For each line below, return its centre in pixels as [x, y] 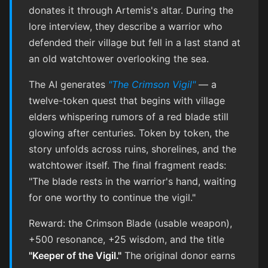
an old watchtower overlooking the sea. [119, 59]
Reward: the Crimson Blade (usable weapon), [130, 223]
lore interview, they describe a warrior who [126, 27]
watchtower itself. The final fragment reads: [127, 165]
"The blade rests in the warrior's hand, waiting [133, 182]
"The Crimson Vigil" [152, 85]
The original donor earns [178, 256]
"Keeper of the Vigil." [75, 256]
